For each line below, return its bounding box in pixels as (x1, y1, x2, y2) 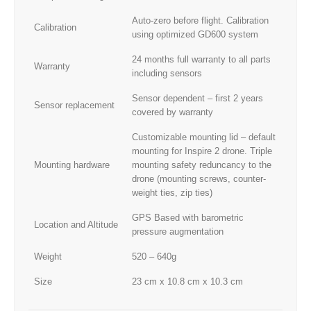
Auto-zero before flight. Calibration (132, 15, 269, 26)
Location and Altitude (34, 219, 118, 230)
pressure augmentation (132, 226, 224, 237)
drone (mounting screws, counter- (132, 173, 266, 184)
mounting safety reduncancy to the (132, 159, 271, 170)
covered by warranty (132, 106, 213, 117)
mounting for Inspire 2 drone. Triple (132, 145, 272, 156)
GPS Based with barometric (132, 212, 244, 223)
